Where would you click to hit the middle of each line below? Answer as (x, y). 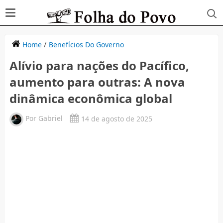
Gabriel (50, 118)
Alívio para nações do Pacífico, (99, 65)
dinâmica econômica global (91, 98)
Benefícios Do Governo (86, 44)
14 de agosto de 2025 (116, 118)
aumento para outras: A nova (97, 82)
